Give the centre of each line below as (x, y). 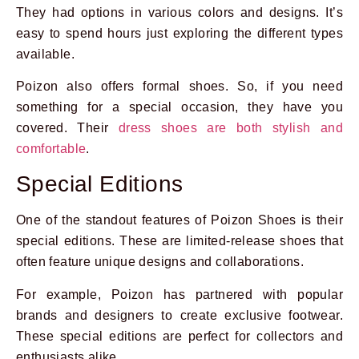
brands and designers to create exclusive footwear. (179, 315)
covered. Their (67, 128)
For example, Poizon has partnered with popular (179, 294)
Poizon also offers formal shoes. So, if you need (179, 87)
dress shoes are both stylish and (230, 128)
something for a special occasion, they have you (179, 107)
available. (46, 54)
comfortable (51, 149)
